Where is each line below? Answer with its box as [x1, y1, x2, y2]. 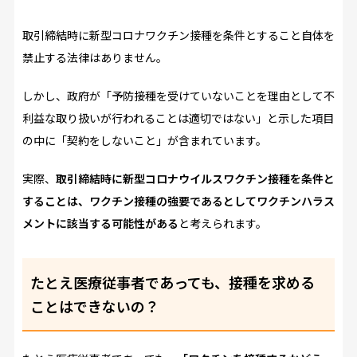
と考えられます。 [178, 215, 267, 232]
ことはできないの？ [29, 296, 159, 317]
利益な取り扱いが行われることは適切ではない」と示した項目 [22, 110, 334, 127]
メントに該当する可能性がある [22, 215, 178, 232]
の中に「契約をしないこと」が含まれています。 [22, 132, 267, 149]
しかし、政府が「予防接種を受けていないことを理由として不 [22, 88, 335, 104]
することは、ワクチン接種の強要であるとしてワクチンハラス [22, 193, 335, 210]
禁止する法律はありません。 [22, 49, 167, 66]
